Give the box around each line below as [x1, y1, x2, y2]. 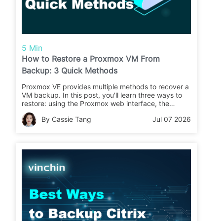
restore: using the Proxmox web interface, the [22, 99, 170, 108]
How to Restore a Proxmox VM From [22, 54, 160, 64]
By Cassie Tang [41, 115, 92, 124]
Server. [22, 116, 45, 125]
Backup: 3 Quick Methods [22, 66, 118, 76]
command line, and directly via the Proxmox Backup [22, 108, 190, 116]
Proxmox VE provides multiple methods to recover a [22, 82, 189, 91]
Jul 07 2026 [152, 115, 191, 124]
